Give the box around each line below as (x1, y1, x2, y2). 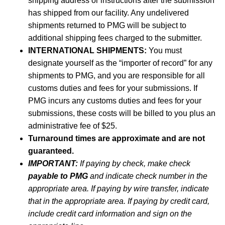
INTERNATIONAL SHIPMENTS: (28, 46, 147, 55)
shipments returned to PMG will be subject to (28, 21, 186, 30)
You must (147, 46, 182, 55)
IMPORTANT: (28, 159, 78, 168)
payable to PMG (28, 172, 88, 180)
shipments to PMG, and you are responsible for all (28, 71, 205, 80)
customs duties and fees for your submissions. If (28, 84, 197, 92)
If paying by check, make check (78, 159, 190, 168)
